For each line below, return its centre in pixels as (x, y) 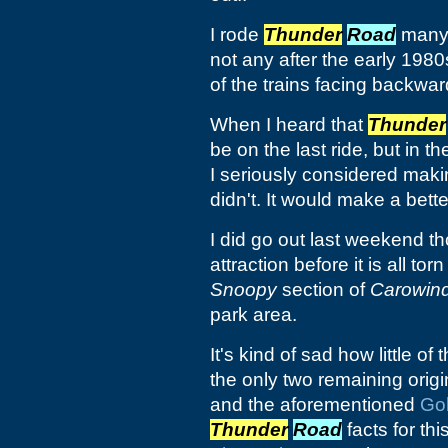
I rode (237, 34)
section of (323, 289)
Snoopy (243, 289)
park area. (253, 314)
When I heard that (289, 124)
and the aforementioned (315, 404)
